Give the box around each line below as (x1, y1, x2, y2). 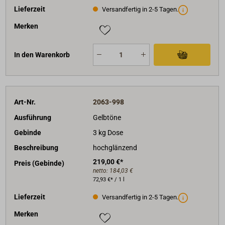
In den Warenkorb (14, 50, 70, 59)
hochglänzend (92, 144, 137, 152)
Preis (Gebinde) (14, 159, 65, 167)
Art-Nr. (14, 98, 36, 106)
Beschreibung (14, 144, 59, 152)
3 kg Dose (92, 128, 123, 137)
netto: (92, 167, 109, 174)
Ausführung (14, 113, 52, 122)
